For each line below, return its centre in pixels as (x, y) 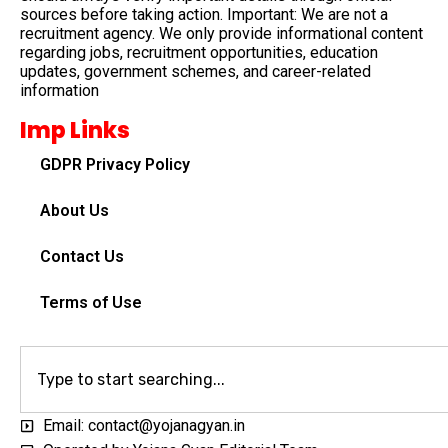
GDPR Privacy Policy (115, 165)
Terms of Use (91, 303)
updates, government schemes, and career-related (195, 72)
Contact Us (82, 257)
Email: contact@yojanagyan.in (143, 426)
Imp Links (75, 131)
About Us (74, 211)
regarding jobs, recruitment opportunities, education (199, 53)
